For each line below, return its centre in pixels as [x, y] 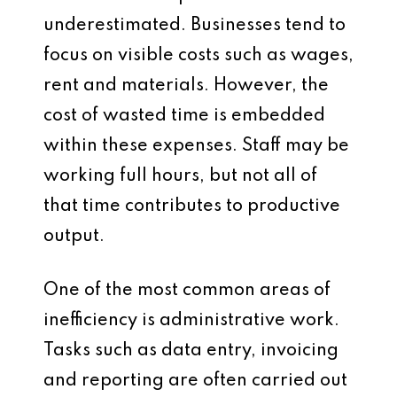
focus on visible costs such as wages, [198, 56]
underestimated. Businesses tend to [195, 26]
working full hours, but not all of [180, 176]
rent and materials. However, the [186, 86]
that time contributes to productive [192, 206]
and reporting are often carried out [195, 381]
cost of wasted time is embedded [184, 116]
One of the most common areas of [187, 291]
